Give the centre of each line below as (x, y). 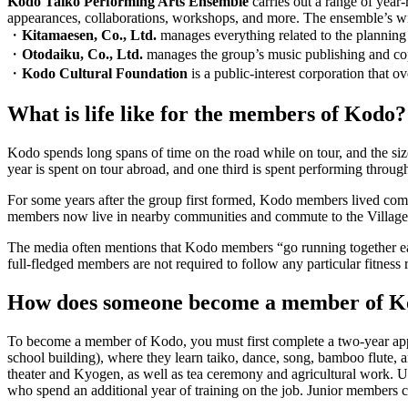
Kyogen (97, 373)
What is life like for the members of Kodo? (207, 114)
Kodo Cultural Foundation (105, 74)
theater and (41, 373)
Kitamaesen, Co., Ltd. (91, 36)
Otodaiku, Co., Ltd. (84, 55)
